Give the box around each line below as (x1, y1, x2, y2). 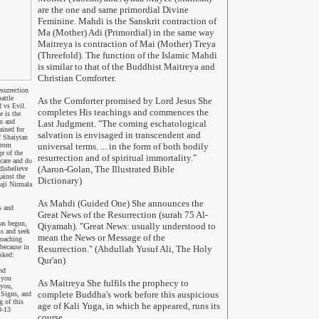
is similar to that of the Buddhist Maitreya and (37, 61, 215, 72)
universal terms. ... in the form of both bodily (37, 141, 209, 152)
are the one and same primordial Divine (37, 4, 189, 15)
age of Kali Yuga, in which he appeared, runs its (37, 300, 220, 311)
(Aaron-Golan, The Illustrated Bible (37, 164, 174, 174)
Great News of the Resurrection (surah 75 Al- (37, 209, 208, 220)
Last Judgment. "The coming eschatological (37, 118, 206, 129)
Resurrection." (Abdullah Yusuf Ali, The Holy (37, 244, 212, 254)
